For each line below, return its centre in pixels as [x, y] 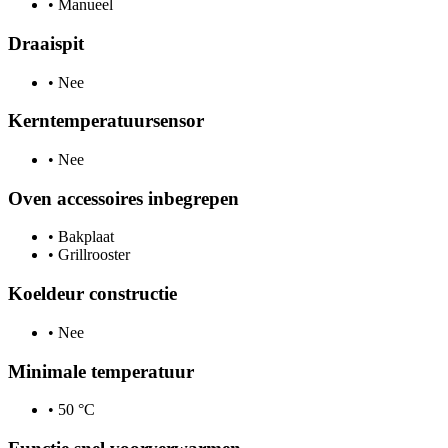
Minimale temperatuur [101, 371]
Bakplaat [84, 237]
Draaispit [46, 43]
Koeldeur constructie [92, 294]
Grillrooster [92, 255]
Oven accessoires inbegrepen [123, 198]
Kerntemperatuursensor [106, 121]
